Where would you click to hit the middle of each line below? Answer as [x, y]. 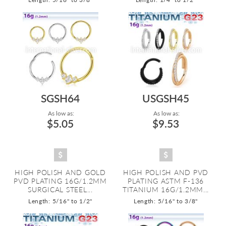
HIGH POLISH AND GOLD [60, 172]
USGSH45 [166, 98]
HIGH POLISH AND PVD [166, 172]
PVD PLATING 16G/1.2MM [60, 181]
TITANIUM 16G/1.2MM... [166, 189]
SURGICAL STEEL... [60, 189]
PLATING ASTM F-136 [166, 181]
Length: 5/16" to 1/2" [60, 201]
